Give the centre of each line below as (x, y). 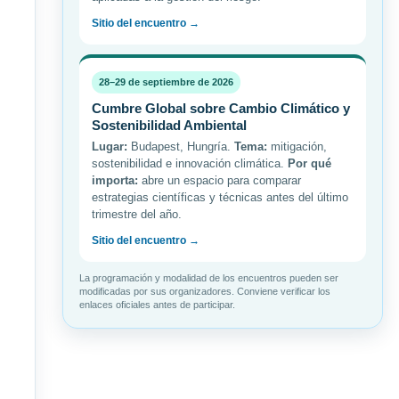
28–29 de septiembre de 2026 (166, 82)
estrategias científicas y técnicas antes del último (220, 198)
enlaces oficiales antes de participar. (157, 305)
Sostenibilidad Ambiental (169, 126)
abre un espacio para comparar (220, 181)
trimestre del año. (137, 215)
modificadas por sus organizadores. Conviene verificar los (205, 292)
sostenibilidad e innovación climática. (190, 164)
